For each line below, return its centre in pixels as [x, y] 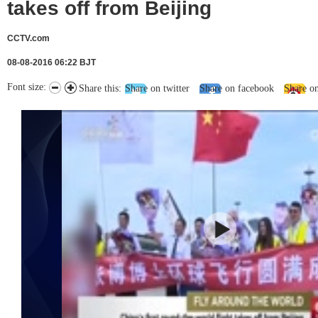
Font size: [28, 87]
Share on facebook [237, 88]
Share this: [100, 88]
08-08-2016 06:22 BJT [51, 62]
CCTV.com [28, 38]
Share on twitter [157, 88]
